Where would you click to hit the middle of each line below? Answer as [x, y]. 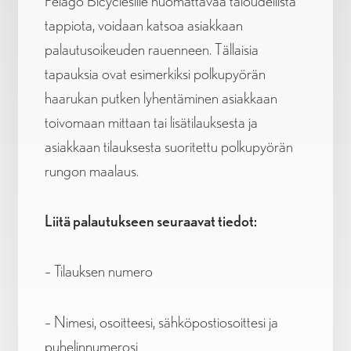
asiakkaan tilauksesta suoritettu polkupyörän [168, 147]
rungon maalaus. [91, 171]
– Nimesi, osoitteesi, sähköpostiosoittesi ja [161, 322]
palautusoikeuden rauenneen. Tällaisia [151, 50]
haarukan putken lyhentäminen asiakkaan [161, 98]
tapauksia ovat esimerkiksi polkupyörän [155, 74]
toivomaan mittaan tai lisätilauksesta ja [151, 123]
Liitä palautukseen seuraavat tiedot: [150, 221]
